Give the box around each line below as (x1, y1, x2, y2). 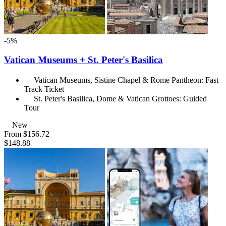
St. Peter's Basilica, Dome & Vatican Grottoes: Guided (34, 94, 207, 103)
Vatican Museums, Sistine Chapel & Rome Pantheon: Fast (34, 75, 218, 84)
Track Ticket (24, 84, 64, 93)
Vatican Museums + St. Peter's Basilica (4, 54, 163, 66)
